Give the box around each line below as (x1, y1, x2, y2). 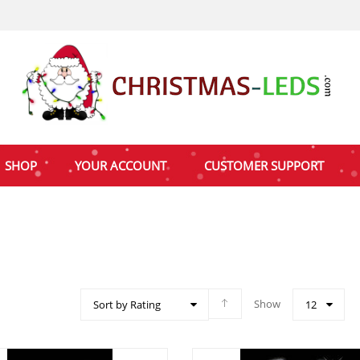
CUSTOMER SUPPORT (204, 157, 324, 174)
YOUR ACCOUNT (75, 157, 166, 174)
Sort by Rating (92, 297, 161, 312)
